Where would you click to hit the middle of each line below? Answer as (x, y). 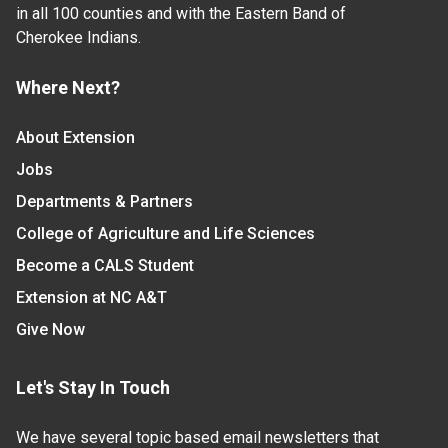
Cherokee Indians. (78, 38)
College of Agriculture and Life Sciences (165, 234)
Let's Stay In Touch (93, 388)
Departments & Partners (104, 202)
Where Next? (68, 88)
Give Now (50, 330)
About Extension (75, 138)
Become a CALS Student (105, 266)
